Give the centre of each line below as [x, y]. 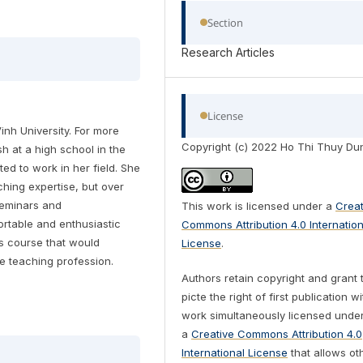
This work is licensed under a [259, 205]
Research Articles [228, 52]
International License [235, 352]
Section [226, 22]
